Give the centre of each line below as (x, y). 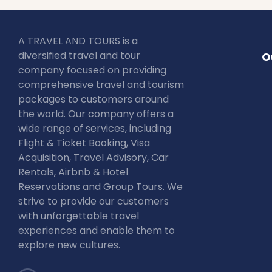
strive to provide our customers (93, 201)
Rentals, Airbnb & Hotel (73, 172)
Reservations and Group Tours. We (100, 187)
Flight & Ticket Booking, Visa (84, 143)
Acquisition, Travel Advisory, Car (93, 158)
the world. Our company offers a (96, 114)
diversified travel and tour (79, 56)
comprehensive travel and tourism (101, 85)
